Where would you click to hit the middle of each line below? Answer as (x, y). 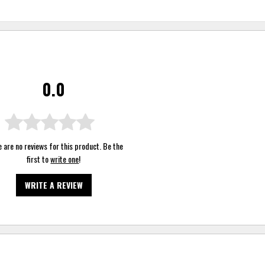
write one (65, 159)
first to (39, 159)
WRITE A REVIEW (54, 185)
